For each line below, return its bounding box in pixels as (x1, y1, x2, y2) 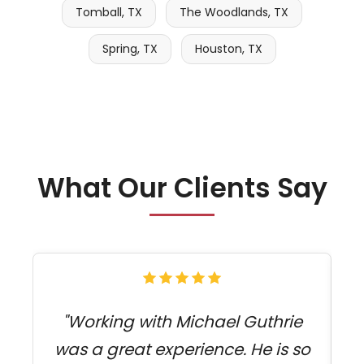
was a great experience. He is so (54, 337, 310, 361)
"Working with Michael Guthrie (62, 310, 302, 333)
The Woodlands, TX (180, 4, 288, 21)
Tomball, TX (76, 4, 142, 21)
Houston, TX (194, 41, 262, 58)
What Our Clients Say (37, 168, 327, 207)
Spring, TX (102, 41, 158, 58)
